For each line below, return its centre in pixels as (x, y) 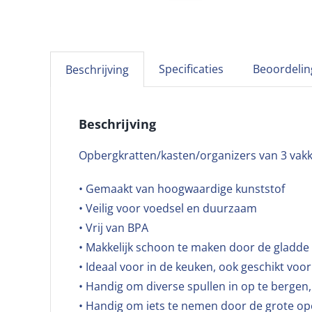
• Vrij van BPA (114, 228)
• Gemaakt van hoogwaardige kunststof (182, 189)
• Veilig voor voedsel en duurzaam (168, 208)
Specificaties (191, 69)
